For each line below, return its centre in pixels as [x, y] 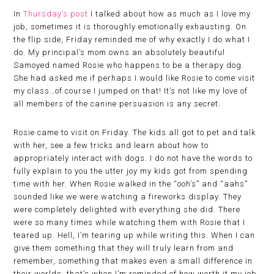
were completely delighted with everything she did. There [127, 209]
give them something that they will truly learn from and [124, 248]
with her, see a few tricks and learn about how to [111, 145]
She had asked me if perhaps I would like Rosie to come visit [135, 78]
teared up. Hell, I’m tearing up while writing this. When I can [135, 235]
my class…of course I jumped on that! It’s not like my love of [131, 91]
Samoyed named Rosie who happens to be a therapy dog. [129, 65]
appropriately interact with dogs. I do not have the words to [133, 158]
